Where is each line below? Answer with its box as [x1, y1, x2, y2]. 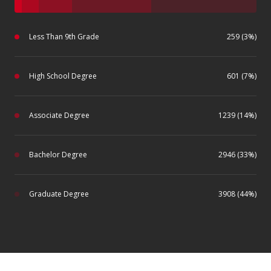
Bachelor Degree [29, 149, 87, 160]
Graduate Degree [29, 188, 89, 199]
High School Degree [29, 70, 97, 81]
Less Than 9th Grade [29, 31, 99, 42]
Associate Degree [29, 109, 90, 120]
